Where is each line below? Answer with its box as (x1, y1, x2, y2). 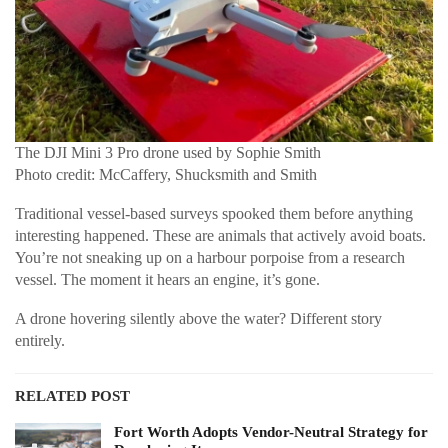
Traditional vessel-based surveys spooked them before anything (15, 204, 413, 222)
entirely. (15, 331, 65, 349)
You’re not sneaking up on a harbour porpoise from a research (15, 248, 405, 266)
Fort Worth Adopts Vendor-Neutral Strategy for (114, 423, 428, 440)
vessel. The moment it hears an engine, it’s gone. (15, 270, 320, 288)
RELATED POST (15, 387, 130, 404)
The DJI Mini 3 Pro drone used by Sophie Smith (15, 143, 321, 161)
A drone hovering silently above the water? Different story (15, 309, 382, 327)
